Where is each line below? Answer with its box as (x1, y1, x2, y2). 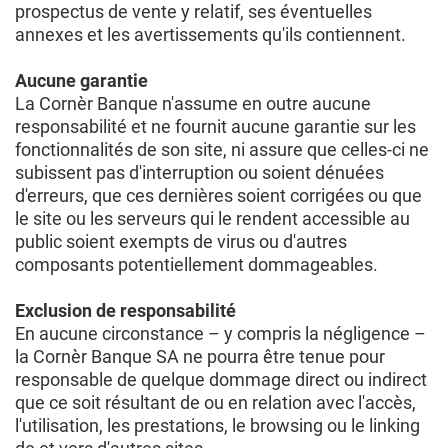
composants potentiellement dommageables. (15, 254, 378, 275)
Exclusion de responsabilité (15, 300, 236, 321)
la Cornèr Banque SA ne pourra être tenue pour (15, 346, 385, 367)
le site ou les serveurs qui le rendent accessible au (15, 208, 410, 229)
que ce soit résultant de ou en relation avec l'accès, (15, 392, 416, 413)
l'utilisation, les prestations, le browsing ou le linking (15, 415, 420, 436)
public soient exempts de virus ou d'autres (15, 231, 347, 252)
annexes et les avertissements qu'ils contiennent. (15, 24, 406, 45)
